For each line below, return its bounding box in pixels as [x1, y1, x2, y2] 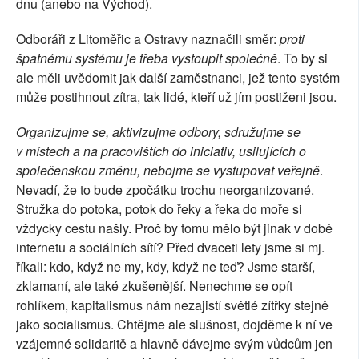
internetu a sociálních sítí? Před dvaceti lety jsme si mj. [16, 238, 325, 257]
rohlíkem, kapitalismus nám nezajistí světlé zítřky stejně [16, 296, 329, 315]
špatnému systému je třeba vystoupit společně [16, 49, 277, 68]
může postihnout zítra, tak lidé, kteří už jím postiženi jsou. [16, 87, 337, 107]
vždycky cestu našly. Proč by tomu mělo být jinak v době [16, 219, 333, 238]
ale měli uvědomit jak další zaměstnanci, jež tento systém [16, 68, 340, 87]
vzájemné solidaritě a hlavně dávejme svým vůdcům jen [16, 334, 333, 353]
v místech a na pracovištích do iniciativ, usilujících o [16, 142, 306, 161]
